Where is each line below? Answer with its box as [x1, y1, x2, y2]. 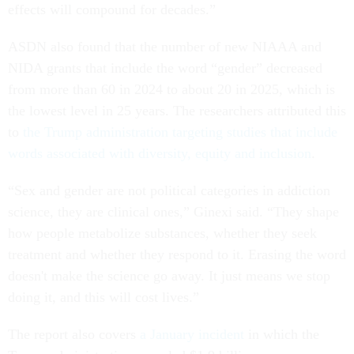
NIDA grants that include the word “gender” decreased [8, 60, 322, 77]
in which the [244, 326, 319, 343]
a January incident [140, 326, 244, 343]
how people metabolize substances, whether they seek [8, 225, 317, 242]
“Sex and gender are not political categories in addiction [8, 183, 330, 199]
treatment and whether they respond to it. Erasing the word [8, 247, 346, 263]
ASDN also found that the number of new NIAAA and [8, 39, 322, 55]
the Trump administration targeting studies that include [23, 124, 337, 141]
